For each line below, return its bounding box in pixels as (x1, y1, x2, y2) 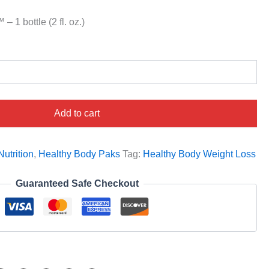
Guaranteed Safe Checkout (15, 178, 139, 189)
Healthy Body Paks (38, 149, 121, 159)
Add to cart (54, 108, 100, 118)
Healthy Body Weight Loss (143, 149, 256, 159)
